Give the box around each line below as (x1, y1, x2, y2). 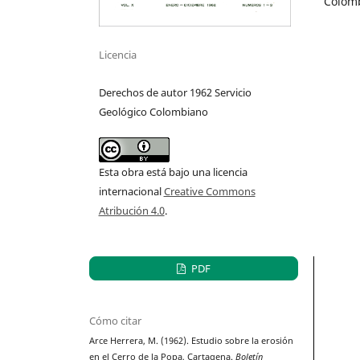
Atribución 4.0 (98, 203, 165, 219)
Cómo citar (89, 313, 142, 329)
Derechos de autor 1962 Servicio (98, 85, 252, 100)
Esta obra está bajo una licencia (98, 165, 247, 180)
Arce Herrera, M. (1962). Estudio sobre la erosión (89, 335, 294, 347)
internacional (98, 184, 164, 199)
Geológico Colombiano (98, 104, 208, 120)
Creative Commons (163, 184, 256, 199)
